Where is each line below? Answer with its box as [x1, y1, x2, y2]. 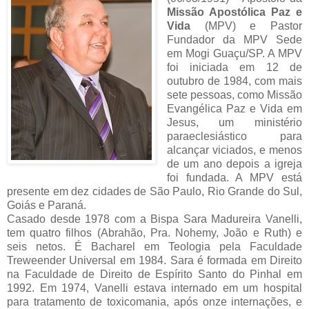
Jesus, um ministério [166, 117, 302, 129]
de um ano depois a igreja [166, 158, 302, 170]
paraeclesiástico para [166, 130, 302, 143]
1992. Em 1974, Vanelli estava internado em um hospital [7, 282, 302, 295]
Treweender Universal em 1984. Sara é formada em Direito [7, 255, 302, 267]
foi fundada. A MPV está [166, 172, 302, 184]
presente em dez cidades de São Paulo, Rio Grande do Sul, [7, 186, 302, 198]
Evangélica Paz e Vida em [166, 103, 302, 115]
